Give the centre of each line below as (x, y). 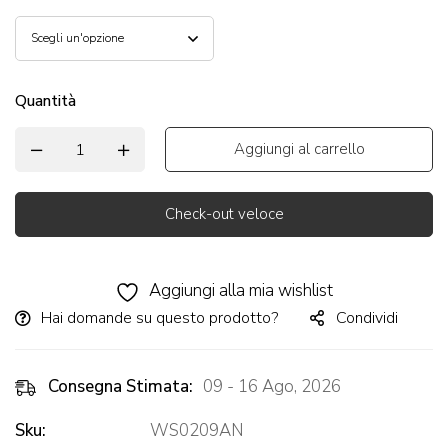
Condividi (367, 318)
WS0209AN (196, 431)
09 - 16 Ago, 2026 (272, 387)
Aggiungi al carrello (299, 149)
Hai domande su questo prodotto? (159, 318)
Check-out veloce (224, 214)
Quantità (45, 101)
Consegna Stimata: (120, 387)
